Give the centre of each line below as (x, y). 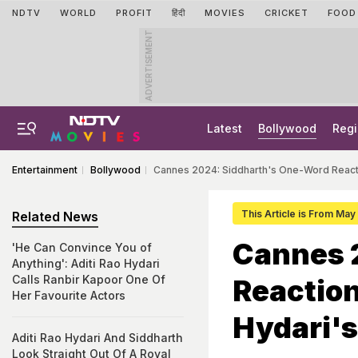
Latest (225, 128)
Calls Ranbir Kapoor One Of (89, 279)
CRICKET (286, 13)
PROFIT (134, 13)
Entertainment (45, 170)
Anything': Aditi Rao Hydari (86, 263)
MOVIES (225, 13)
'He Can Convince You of (82, 247)
